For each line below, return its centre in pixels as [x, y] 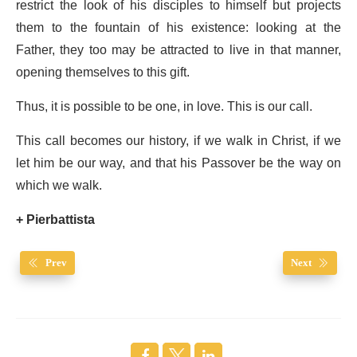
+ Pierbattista [57, 220]
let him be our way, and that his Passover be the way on [178, 164]
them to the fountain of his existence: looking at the [178, 28]
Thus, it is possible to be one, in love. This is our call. [166, 107]
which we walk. [61, 186]
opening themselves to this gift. [104, 73]
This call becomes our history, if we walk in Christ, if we [178, 141]
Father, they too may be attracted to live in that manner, [178, 51]
